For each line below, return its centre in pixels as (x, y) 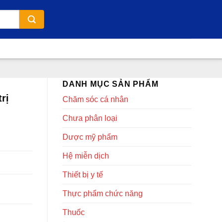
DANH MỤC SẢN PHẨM (111, 84)
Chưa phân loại (90, 118)
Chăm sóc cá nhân (95, 99)
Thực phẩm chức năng (103, 194)
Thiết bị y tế (83, 175)
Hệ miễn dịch (86, 156)
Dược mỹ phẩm (90, 137)
